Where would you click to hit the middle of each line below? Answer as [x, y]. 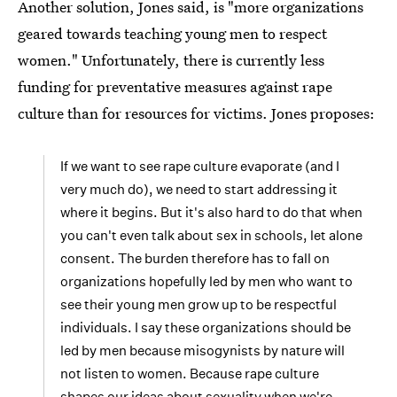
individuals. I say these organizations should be [206, 328]
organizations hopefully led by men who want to [206, 282]
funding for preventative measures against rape [175, 87]
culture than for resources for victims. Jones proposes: [196, 113]
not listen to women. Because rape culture [190, 374]
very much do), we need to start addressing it [199, 190]
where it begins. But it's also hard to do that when [211, 213]
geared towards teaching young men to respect [172, 34]
